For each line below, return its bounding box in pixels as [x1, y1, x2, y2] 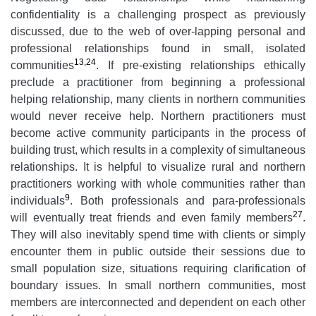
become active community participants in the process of [11, 127, 305, 140]
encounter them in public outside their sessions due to [11, 245, 305, 258]
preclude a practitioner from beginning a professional [11, 76, 305, 89]
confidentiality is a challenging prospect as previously [11, 8, 305, 21]
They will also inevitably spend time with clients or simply [11, 229, 305, 241]
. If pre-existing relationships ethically [96, 59, 305, 72]
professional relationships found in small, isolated [11, 42, 305, 55]
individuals [11, 195, 65, 207]
